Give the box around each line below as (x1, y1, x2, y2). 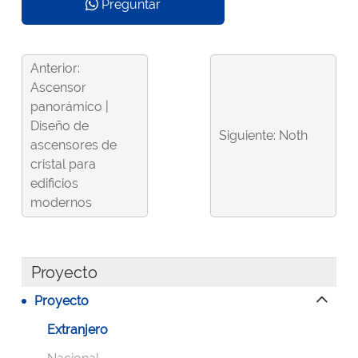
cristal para (30, 156, 96, 172)
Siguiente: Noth (219, 127, 308, 143)
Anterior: (30, 60, 80, 76)
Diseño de (30, 117, 89, 133)
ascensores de (30, 137, 117, 153)
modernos (30, 194, 92, 210)
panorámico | (30, 98, 109, 114)
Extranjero (47, 321, 108, 337)
